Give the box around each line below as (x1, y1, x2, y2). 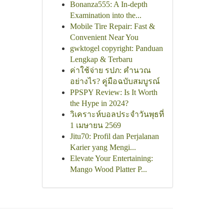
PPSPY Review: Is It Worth (69, 88, 157, 96)
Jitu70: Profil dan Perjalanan (69, 132, 159, 140)
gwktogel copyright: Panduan (69, 44, 163, 52)
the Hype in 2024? (69, 99, 128, 107)
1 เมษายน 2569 (69, 121, 121, 129)
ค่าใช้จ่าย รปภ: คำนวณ (69, 66, 151, 74)
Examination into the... (69, 11, 141, 19)
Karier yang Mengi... (69, 143, 136, 151)
